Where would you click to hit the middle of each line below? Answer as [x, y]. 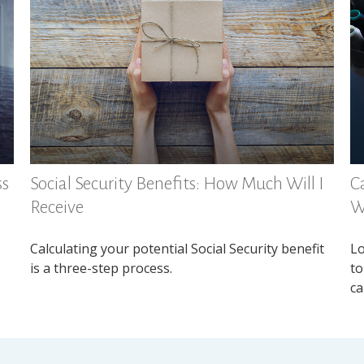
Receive [57, 208]
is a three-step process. [102, 269]
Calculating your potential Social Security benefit [178, 249]
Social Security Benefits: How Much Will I [177, 184]
